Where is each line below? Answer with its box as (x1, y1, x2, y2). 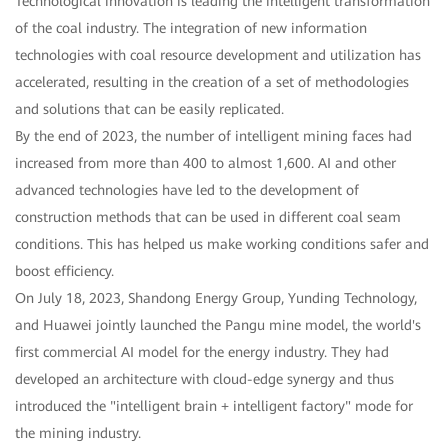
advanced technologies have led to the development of (15, 181, 359, 198)
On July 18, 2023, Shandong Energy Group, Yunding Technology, (15, 289, 417, 306)
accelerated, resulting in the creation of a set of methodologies (15, 73, 409, 90)
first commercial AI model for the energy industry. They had (15, 343, 389, 360)
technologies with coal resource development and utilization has (15, 46, 421, 63)
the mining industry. (15, 424, 141, 441)
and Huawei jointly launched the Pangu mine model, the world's (15, 316, 421, 333)
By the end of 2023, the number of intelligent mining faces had (15, 127, 412, 144)
